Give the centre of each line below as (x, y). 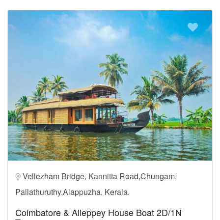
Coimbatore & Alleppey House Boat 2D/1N (98, 212)
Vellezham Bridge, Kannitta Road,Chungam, (100, 176)
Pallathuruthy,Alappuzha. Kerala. (72, 192)
